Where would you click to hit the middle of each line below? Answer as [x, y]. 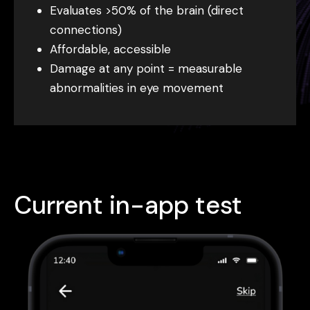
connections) [86, 29]
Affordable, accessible [111, 49]
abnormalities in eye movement [137, 88]
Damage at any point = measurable [146, 68]
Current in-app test [128, 205]
